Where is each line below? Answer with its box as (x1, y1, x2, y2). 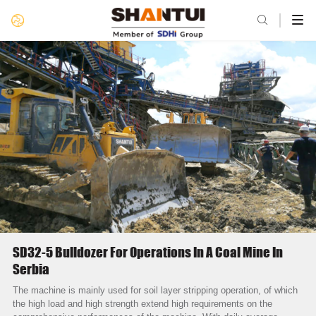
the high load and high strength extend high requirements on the (12, 298, 272, 310)
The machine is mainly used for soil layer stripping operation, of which (12, 285, 298, 296)
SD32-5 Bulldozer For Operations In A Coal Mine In (12, 244, 283, 261)
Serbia (12, 261, 49, 278)
